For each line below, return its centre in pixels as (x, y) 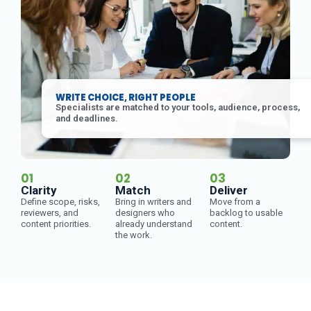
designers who (145, 213)
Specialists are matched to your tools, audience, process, (178, 107)
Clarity (39, 190)
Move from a (235, 202)
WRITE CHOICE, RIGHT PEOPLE (126, 98)
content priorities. (56, 224)
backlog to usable (246, 213)
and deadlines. (87, 118)
